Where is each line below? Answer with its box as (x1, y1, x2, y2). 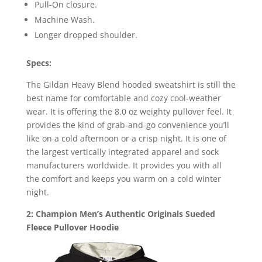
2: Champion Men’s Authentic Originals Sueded (26, 208, 215, 219)
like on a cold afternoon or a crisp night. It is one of (26, 132, 226, 144)
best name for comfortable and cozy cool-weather (26, 92, 221, 104)
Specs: (26, 57, 51, 68)
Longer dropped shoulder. (34, 29, 137, 40)
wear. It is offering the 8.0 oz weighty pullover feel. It (26, 105, 232, 117)
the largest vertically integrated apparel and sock (26, 146, 219, 157)
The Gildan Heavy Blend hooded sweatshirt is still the (26, 78, 236, 90)
